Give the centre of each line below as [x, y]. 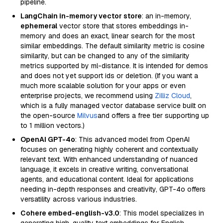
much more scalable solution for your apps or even [103, 86]
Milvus [87, 115]
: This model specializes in [162, 213]
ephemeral [39, 26]
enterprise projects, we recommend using [88, 96]
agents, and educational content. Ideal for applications [107, 179]
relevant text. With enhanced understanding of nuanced [109, 159]
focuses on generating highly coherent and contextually [110, 149]
